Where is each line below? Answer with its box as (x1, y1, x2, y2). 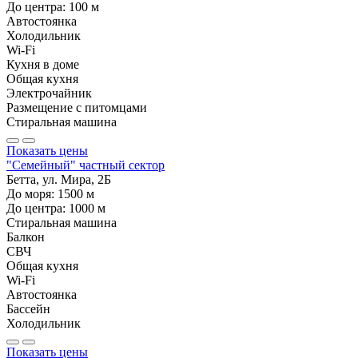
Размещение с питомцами (6, 100, 147, 114)
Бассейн (6, 301, 50, 316)
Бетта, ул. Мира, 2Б (6, 172, 111, 186)
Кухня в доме (6, 57, 79, 71)
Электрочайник (6, 86, 92, 100)
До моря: (6, 186, 58, 201)
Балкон (6, 229, 45, 244)
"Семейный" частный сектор (6, 157, 165, 172)
